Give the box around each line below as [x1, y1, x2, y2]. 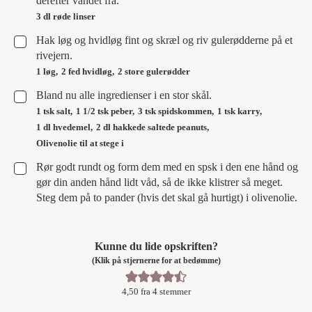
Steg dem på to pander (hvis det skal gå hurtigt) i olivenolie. [36, 192, 297, 203]
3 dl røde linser [36, 11, 95, 22]
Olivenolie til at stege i [36, 138, 124, 148]
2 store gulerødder [118, 66, 190, 77]
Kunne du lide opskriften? [94, 240, 218, 252]
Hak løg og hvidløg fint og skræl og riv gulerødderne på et [36, 34, 292, 46]
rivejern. [36, 49, 72, 61]
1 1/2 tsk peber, [76, 106, 134, 116]
